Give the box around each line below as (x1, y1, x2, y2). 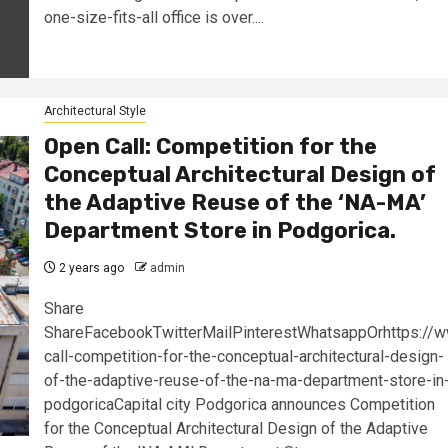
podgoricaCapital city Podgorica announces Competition (43, 394, 435, 414)
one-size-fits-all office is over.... (43, 8, 264, 28)
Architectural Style (43, 103, 146, 118)
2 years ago (55, 260, 124, 275)
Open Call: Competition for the (43, 132, 377, 160)
